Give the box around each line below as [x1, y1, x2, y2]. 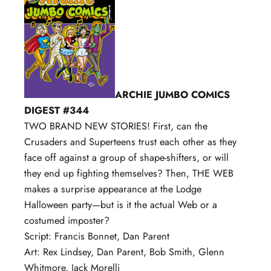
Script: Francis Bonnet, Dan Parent [24, 229, 169, 243]
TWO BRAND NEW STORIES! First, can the [24, 119, 207, 133]
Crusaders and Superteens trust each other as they [24, 134, 237, 149]
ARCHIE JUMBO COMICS [115, 87, 230, 102]
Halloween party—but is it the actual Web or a [24, 197, 217, 212]
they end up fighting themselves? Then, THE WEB [24, 166, 233, 180]
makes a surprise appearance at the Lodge [24, 181, 201, 196]
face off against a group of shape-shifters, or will [24, 150, 229, 165]
